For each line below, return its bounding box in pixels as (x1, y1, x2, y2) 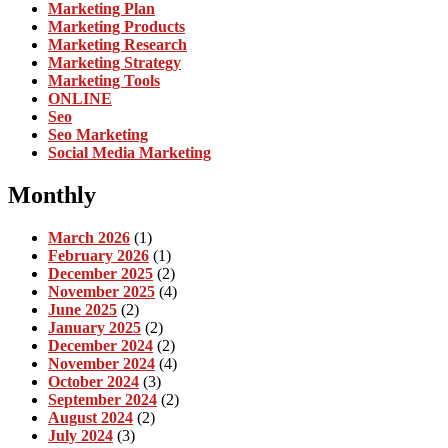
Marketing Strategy (48, 54, 181, 72)
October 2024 (48, 373, 139, 391)
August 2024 (48, 409, 133, 427)
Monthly (8, 182, 96, 209)
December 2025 (48, 265, 153, 283)
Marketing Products (48, 18, 185, 36)
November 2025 (48, 283, 155, 301)
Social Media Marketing (48, 144, 211, 162)
